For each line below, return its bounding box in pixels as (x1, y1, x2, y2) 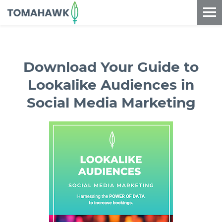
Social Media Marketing (26, 94, 196, 111)
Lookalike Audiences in (28, 76, 194, 93)
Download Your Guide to (23, 58, 199, 75)
